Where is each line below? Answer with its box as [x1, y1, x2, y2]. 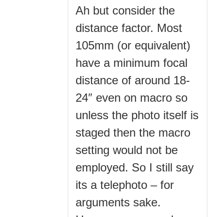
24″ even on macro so [76, 91, 187, 104]
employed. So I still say [76, 160, 194, 174]
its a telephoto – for [76, 178, 174, 191]
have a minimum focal [76, 56, 187, 69]
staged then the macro [76, 125, 190, 139]
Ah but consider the [76, 3, 175, 17]
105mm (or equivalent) [76, 38, 190, 52]
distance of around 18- [76, 73, 190, 87]
